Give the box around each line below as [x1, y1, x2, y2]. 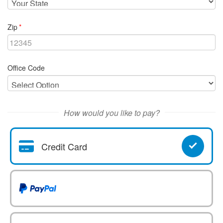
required [17, 21, 43, 31]
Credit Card [41, 139, 87, 153]
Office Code [7, 63, 45, 73]
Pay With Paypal [18, 189, 83, 202]
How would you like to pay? [63, 107, 160, 118]
